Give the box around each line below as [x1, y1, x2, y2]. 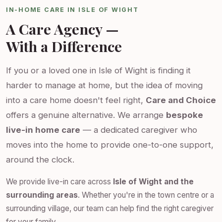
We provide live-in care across [6, 176, 113, 186]
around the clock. [6, 154, 74, 165]
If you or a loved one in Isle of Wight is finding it [6, 65, 191, 75]
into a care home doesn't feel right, [6, 95, 146, 105]
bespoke [166, 110, 203, 120]
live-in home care [6, 124, 80, 135]
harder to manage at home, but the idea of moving [6, 80, 203, 90]
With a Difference [6, 36, 122, 55]
